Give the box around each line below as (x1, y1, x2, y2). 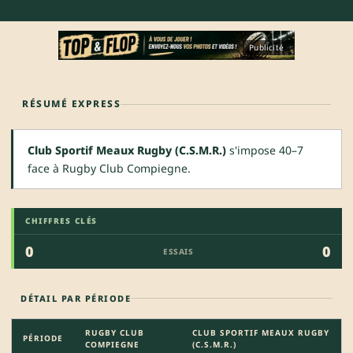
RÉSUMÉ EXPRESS (22, 97, 121, 111)
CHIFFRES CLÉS (25, 215, 98, 227)
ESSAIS (163, 246, 193, 258)
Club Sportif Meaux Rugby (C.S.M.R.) (28, 143, 226, 158)
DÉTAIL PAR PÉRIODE (20, 292, 131, 305)
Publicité (249, 42, 284, 54)
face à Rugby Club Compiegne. (28, 161, 191, 176)
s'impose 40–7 (226, 143, 303, 158)
